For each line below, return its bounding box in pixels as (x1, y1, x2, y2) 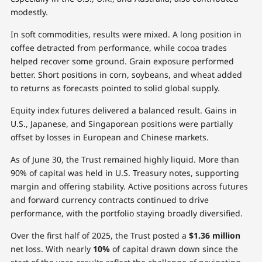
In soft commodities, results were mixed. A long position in (10, 28, 242, 40)
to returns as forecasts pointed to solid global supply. (10, 82, 220, 94)
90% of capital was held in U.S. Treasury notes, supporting (10, 167, 239, 178)
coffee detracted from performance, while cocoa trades (10, 42, 227, 53)
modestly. (10, 6, 48, 18)
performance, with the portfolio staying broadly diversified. (10, 207, 243, 219)
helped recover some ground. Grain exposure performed (10, 55, 234, 67)
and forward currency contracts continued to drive (10, 194, 209, 205)
